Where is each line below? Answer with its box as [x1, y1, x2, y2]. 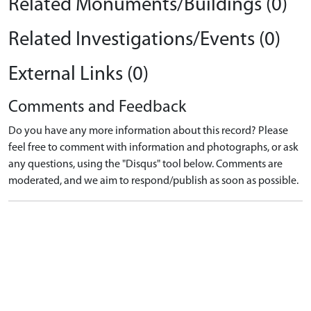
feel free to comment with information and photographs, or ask [8, 142, 299, 153]
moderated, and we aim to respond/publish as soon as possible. [8, 175, 299, 187]
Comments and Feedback [8, 99, 186, 116]
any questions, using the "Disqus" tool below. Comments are [8, 158, 283, 170]
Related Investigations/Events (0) [8, 29, 280, 50]
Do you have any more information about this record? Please [8, 125, 288, 137]
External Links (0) [8, 64, 149, 85]
